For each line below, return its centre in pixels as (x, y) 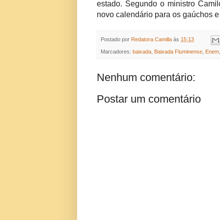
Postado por (116, 40)
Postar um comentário (149, 99)
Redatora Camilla (152, 40)
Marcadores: (117, 51)
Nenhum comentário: (146, 77)
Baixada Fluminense (178, 51)
